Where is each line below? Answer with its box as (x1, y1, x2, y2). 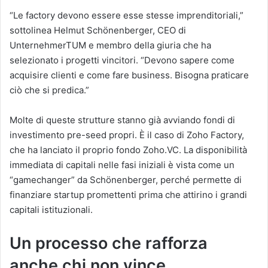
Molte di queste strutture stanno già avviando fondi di (10, 114, 235, 126)
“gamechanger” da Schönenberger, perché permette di (10, 173, 242, 185)
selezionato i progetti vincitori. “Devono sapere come (10, 54, 234, 66)
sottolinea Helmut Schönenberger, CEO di (10, 24, 186, 36)
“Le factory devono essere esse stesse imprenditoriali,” (10, 9, 243, 21)
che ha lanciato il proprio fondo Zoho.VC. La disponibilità (10, 144, 247, 156)
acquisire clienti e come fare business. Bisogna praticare (10, 69, 249, 81)
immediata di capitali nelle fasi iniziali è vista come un (10, 159, 234, 170)
